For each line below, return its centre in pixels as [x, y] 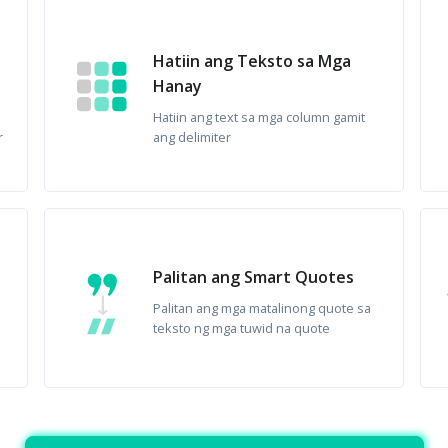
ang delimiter [192, 137]
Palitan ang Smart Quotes [254, 277]
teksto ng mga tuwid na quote [242, 328]
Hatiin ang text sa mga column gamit [259, 117]
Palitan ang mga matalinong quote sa [262, 308]
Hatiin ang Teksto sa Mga [252, 61]
